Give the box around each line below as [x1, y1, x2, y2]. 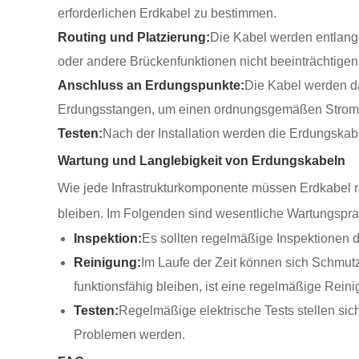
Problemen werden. [74, 328, 185, 341]
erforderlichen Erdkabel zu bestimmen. [58, 6, 276, 20]
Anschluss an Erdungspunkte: [58, 79, 244, 92]
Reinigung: [74, 256, 141, 269]
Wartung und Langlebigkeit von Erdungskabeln [58, 154, 345, 167]
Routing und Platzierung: [58, 30, 210, 44]
